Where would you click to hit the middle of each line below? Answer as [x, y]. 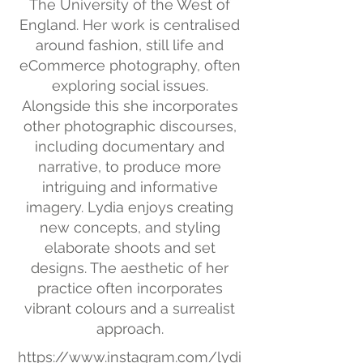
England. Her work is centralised [130, 25]
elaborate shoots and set [130, 248]
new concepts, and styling [130, 227]
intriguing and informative [130, 187]
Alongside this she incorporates [130, 106]
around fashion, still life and [130, 45]
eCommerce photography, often [130, 65]
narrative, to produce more [130, 167]
